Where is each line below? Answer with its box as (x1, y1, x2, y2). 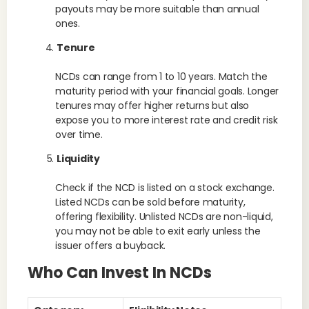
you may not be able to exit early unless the (55, 224, 261, 238)
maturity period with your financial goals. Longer (55, 84, 279, 98)
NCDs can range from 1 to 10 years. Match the (55, 70, 268, 83)
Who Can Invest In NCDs (28, 262, 212, 283)
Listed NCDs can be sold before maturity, (55, 195, 246, 209)
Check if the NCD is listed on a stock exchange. (55, 181, 275, 195)
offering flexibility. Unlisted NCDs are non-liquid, (55, 210, 273, 223)
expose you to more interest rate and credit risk (55, 113, 278, 127)
